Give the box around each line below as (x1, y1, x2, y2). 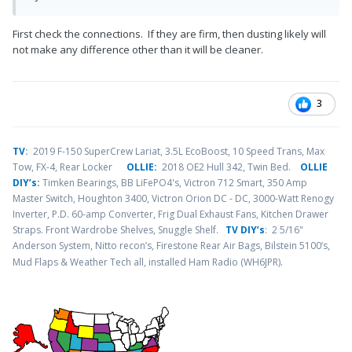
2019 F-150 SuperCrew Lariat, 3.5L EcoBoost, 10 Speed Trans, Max (28, 144, 324, 158)
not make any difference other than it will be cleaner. (13, 42, 268, 57)
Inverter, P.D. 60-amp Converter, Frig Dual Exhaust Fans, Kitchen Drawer (13, 207, 328, 221)
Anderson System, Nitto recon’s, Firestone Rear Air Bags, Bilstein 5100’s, (13, 238, 330, 252)
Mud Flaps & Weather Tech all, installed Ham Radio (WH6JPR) (13, 255, 280, 269)
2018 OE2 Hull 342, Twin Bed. (162, 159, 300, 174)
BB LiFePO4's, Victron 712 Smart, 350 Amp (121, 175, 307, 189)
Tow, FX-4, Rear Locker (13, 159, 126, 174)
